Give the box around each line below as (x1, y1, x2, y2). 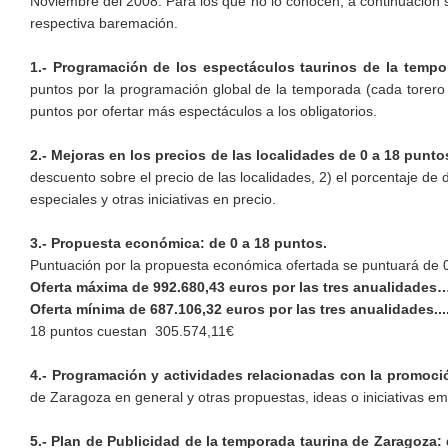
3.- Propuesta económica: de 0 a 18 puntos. (30, 235, 327, 252)
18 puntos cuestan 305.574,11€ (30, 323, 234, 340)
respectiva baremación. (30, 15, 182, 32)
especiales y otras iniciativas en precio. (30, 191, 276, 208)
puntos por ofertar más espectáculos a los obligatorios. (30, 103, 377, 120)
